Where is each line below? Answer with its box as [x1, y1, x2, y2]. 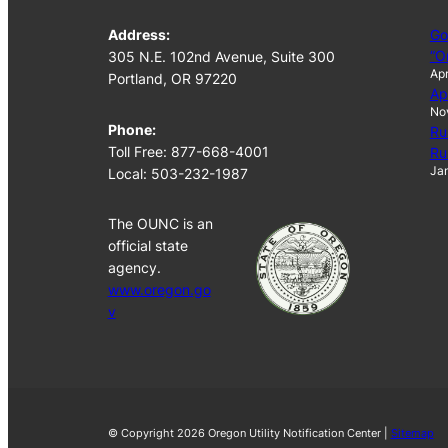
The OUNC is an [107, 215, 213, 233]
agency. [107, 259, 161, 277]
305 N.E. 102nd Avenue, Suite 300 [107, 47, 335, 65]
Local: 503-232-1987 [107, 164, 248, 182]
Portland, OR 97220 [107, 69, 237, 87]
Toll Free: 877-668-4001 [107, 142, 269, 160]
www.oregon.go [107, 281, 211, 299]
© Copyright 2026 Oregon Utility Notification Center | [107, 426, 391, 441]
